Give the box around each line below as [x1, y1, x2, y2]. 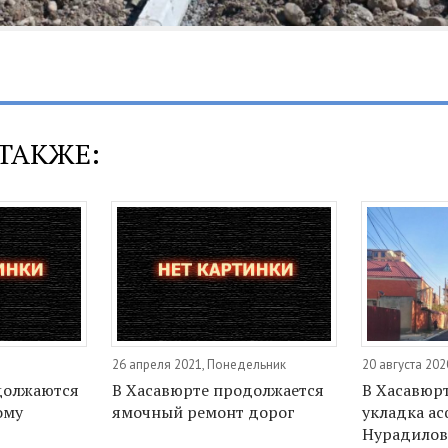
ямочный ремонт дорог [111, 401, 295, 424]
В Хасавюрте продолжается [111, 379, 324, 402]
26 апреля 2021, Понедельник [111, 356, 286, 374]
